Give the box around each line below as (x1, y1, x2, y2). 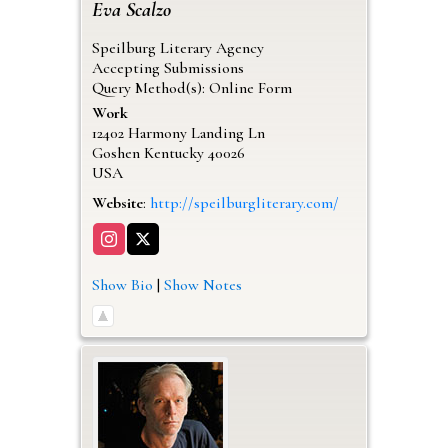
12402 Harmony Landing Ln (91, 122, 265, 143)
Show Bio (91, 274, 153, 295)
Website (91, 192, 143, 213)
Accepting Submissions (91, 57, 244, 78)
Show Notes (163, 274, 242, 295)
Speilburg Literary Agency (91, 37, 264, 58)
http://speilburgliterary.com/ (149, 192, 339, 213)
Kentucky (143, 142, 204, 163)
